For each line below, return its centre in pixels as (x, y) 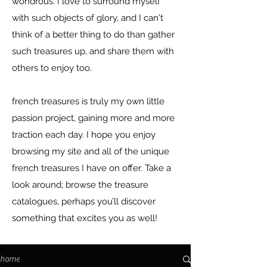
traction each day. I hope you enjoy (84, 135)
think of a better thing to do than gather (93, 35)
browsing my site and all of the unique (91, 151)
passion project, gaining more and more (93, 118)
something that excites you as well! (85, 218)
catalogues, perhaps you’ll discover (84, 201)
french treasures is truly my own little (88, 101)
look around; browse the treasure (80, 185)
